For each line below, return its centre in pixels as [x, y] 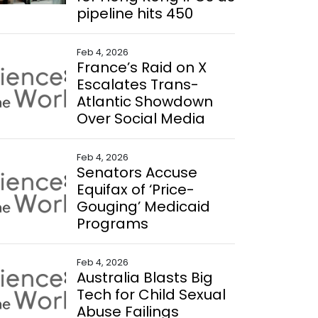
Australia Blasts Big [144, 278]
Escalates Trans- [137, 84]
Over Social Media [141, 119]
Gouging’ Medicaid [143, 207]
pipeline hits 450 [135, 13]
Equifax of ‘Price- [135, 190]
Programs [112, 224]
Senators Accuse [137, 172]
